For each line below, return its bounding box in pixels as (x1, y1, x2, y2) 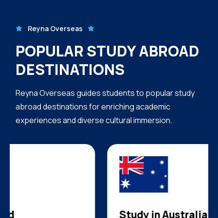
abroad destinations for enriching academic (16, 101, 170, 112)
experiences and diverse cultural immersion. (16, 115, 172, 126)
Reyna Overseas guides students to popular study (16, 88, 195, 99)
